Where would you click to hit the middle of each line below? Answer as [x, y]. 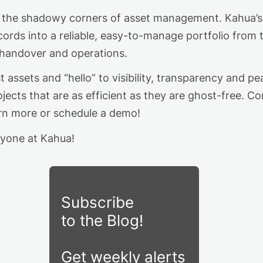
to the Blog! [102, 221]
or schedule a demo [87, 113]
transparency [190, 78]
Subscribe [97, 203]
